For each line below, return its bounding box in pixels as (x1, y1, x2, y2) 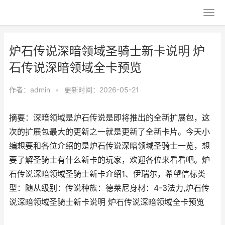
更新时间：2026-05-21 (64, 85, 139, 94)
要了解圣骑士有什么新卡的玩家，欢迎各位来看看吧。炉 (9, 155, 210, 165)
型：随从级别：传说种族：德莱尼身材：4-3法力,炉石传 (9, 183, 209, 193)
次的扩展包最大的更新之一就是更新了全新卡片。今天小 (9, 127, 210, 137)
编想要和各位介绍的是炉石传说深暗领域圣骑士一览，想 (9, 141, 210, 151)
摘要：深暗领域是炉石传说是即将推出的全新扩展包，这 (9, 113, 210, 123)
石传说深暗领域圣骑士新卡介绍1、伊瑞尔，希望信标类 (9, 169, 205, 179)
